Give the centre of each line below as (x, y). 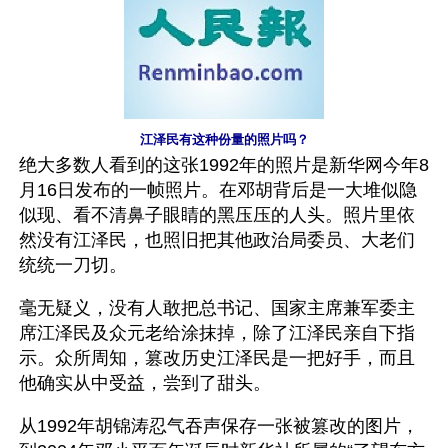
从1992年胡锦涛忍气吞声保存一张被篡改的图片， (219, 425)
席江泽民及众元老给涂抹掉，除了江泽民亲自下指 (217, 332)
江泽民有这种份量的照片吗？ (224, 139)
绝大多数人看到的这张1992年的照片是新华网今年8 (224, 164)
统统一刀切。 (73, 264)
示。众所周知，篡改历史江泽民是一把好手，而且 (217, 357)
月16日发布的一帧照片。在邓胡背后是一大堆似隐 (218, 189)
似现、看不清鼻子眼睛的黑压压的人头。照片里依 (217, 214)
